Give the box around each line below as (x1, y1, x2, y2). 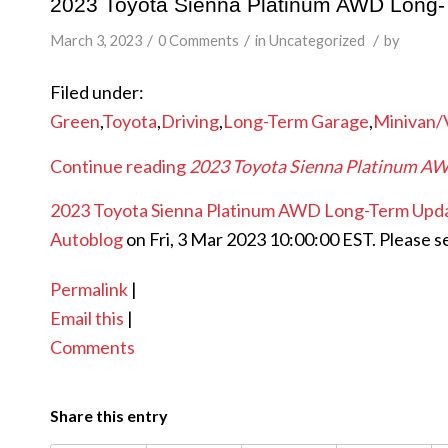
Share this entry (50, 406, 168, 426)
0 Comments (158, 32, 239, 49)
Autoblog (50, 227, 123, 250)
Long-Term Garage (223, 110, 369, 133)
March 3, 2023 (50, 32, 142, 49)
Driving (161, 110, 219, 133)
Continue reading (50, 154, 189, 177)
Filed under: (50, 81, 144, 104)
